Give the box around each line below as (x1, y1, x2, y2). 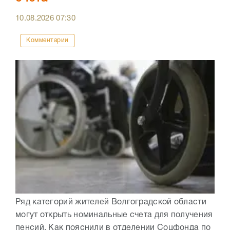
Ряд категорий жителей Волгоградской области (15, 198, 206, 206)
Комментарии (26, 37, 69, 44)
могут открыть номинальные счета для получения (15, 211, 213, 219)
